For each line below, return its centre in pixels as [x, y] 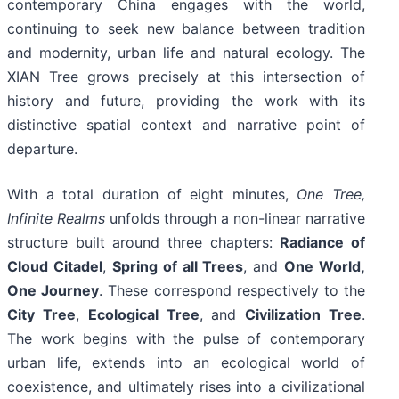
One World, [325, 267]
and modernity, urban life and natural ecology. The [186, 53]
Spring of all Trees [178, 267]
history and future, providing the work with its [186, 101]
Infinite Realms [56, 219]
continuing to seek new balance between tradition [186, 29]
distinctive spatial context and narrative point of [186, 125]
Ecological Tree [143, 315]
